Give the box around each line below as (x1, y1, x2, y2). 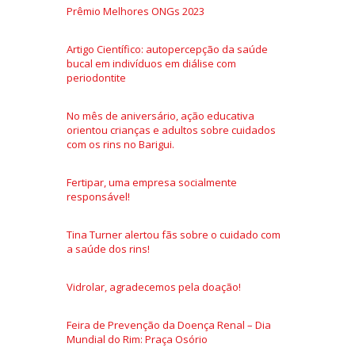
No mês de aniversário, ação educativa (67, 109, 254, 123)
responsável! (67, 189, 130, 204)
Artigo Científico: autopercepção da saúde (67, 42, 268, 56)
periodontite (67, 71, 126, 85)
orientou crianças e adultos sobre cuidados (67, 123, 276, 137)
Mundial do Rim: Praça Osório (67, 332, 208, 346)
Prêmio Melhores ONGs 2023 (67, 4, 204, 18)
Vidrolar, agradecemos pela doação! (67, 280, 241, 294)
